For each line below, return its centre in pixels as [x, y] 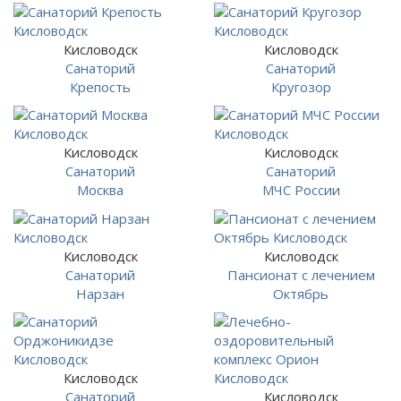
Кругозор [301, 86]
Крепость [100, 86]
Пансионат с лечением [301, 274]
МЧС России [301, 190]
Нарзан [100, 293]
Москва [100, 190]
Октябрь [301, 293]
